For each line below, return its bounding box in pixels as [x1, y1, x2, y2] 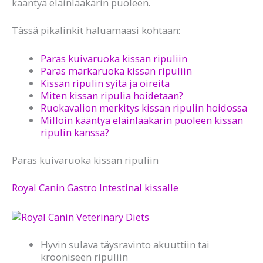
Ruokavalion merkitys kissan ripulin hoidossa [41, 100, 248, 114]
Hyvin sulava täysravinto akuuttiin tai [41, 237, 210, 251]
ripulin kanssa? [41, 125, 110, 139]
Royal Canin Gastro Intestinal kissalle [12, 181, 178, 195]
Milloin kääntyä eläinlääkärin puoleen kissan [41, 113, 244, 127]
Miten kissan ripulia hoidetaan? [41, 88, 184, 102]
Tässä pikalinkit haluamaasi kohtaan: [12, 23, 180, 38]
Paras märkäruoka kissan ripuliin [41, 63, 193, 77]
